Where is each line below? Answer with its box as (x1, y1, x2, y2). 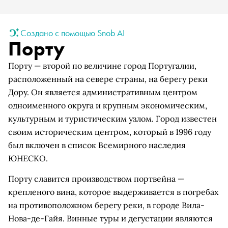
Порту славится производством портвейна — (8, 174, 184, 184)
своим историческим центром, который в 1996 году (8, 127, 211, 137)
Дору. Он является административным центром (8, 87, 197, 97)
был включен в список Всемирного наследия (8, 140, 186, 150)
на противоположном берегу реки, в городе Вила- (8, 200, 205, 210)
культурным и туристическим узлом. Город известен (8, 113, 217, 124)
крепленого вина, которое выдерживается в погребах (8, 187, 218, 197)
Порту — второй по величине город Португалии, (8, 61, 196, 71)
